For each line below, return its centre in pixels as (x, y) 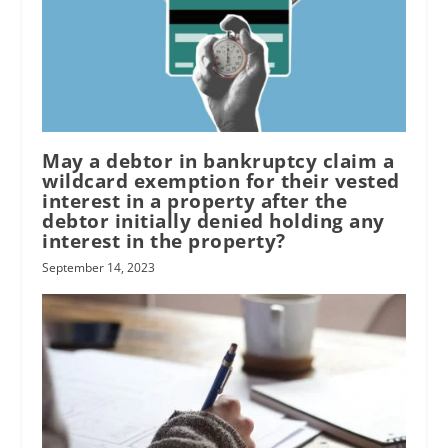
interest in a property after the (195, 201)
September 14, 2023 (99, 268)
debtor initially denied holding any (213, 221)
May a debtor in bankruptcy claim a (218, 161)
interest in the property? (164, 241)
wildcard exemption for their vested (221, 181)
